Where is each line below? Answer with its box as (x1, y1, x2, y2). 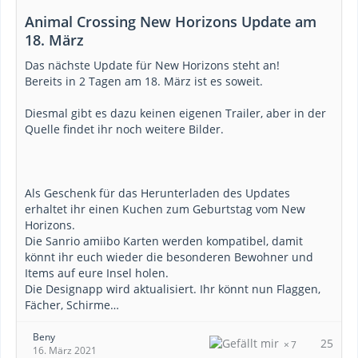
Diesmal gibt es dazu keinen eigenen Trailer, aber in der (25, 105, 326, 121)
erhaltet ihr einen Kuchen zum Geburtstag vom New (25, 201, 305, 217)
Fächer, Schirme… (25, 297, 119, 312)
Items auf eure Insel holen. (25, 265, 169, 280)
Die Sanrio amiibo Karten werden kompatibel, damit (25, 233, 303, 249)
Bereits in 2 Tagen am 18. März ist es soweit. (25, 74, 263, 89)
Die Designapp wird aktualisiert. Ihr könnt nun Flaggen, (25, 281, 320, 296)
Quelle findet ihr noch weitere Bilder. (25, 121, 224, 137)
